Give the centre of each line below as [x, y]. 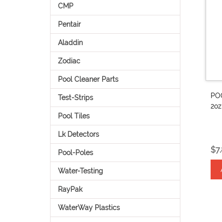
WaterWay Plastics [89, 208]
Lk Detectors [78, 134]
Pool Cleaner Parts [88, 79]
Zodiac [69, 61]
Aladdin [70, 43]
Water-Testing [80, 171]
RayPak [70, 189]
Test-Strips [75, 98]
